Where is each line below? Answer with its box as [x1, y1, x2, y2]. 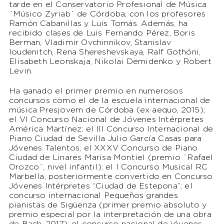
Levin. [8, 67, 33, 75]
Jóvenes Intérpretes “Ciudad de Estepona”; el [8, 182, 192, 190]
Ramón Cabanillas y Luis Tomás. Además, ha [8, 20, 188, 28]
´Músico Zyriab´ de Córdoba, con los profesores [8, 10, 206, 18]
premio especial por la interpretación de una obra [8, 211, 211, 219]
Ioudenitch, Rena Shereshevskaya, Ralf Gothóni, [8, 48, 201, 56]
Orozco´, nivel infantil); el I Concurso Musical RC [8, 163, 207, 171]
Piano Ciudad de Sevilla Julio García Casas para [8, 135, 202, 143]
